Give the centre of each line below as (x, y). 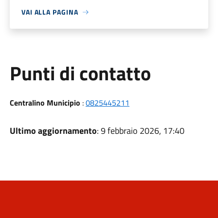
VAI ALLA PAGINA (50, 12)
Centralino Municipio (45, 103)
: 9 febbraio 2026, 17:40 (140, 131)
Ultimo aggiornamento (53, 131)
